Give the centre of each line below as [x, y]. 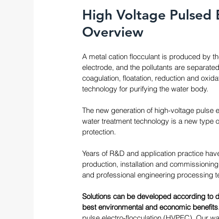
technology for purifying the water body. [145, 89]
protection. [100, 132]
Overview [113, 32]
